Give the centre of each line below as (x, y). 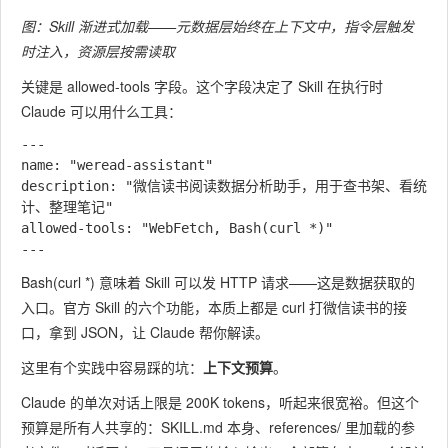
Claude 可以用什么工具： (101, 111)
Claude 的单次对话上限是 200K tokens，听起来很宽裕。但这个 (220, 402)
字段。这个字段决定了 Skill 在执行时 (266, 86)
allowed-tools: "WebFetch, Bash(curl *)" (177, 228)
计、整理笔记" (67, 207)
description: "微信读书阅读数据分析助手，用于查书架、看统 (224, 186)
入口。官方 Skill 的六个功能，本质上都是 (151, 307)
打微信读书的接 (356, 307)
